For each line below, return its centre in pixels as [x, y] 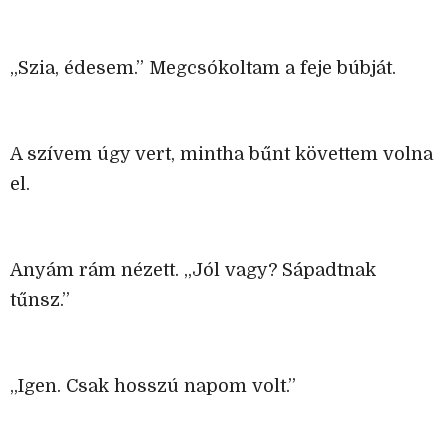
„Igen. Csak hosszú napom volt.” [153, 386]
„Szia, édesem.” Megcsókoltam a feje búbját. [203, 68]
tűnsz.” [40, 300]
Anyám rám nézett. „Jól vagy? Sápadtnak [193, 270]
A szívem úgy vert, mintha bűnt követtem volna [221, 154]
